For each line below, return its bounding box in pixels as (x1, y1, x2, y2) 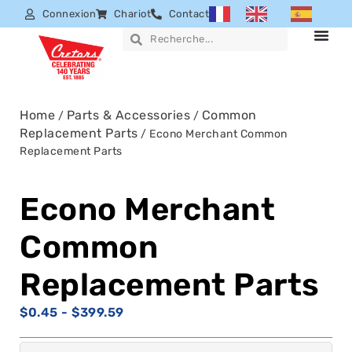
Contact (168, 7, 209, 20)
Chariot (113, 7, 151, 20)
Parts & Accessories (66, 108, 190, 123)
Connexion (42, 7, 96, 20)
